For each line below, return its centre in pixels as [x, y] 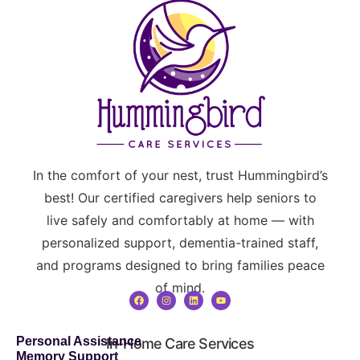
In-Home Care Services [180, 343]
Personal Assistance [79, 341]
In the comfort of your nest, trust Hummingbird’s [180, 175]
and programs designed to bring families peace [180, 265]
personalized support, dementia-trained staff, [180, 242]
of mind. [180, 287]
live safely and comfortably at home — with [180, 220]
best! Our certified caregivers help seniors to [180, 197]
